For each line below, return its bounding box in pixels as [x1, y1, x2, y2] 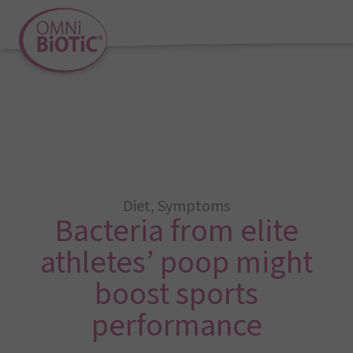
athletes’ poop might [40, 240, 313, 285]
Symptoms [158, 195, 230, 217]
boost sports [95, 272, 258, 317]
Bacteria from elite [54, 209, 299, 254]
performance [91, 303, 262, 348]
